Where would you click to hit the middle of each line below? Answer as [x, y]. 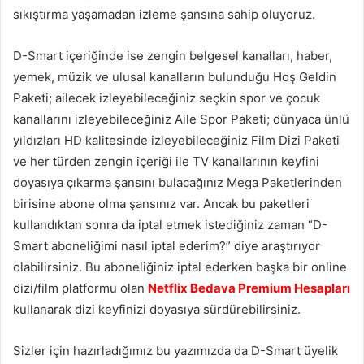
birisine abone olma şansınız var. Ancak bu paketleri [161, 203]
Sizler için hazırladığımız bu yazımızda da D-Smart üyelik [175, 350]
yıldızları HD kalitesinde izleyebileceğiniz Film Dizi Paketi [176, 140]
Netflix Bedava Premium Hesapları [249, 288]
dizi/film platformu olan [80, 288]
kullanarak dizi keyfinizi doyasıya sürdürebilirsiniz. [157, 309]
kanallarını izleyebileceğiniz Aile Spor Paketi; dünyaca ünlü [181, 119]
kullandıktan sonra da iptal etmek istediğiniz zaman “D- [170, 224]
